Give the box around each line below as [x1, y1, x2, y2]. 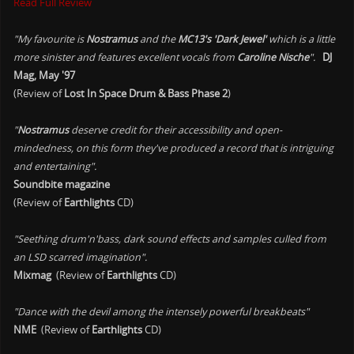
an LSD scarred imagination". [13, 250, 148, 264]
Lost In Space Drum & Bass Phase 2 [64, 86, 228, 100]
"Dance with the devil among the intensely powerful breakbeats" [13, 304, 310, 318]
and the [137, 32, 179, 46]
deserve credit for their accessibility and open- [69, 122, 283, 137]
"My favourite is [13, 32, 87, 46]
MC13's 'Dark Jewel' [178, 32, 267, 46]
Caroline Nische [237, 50, 310, 64]
